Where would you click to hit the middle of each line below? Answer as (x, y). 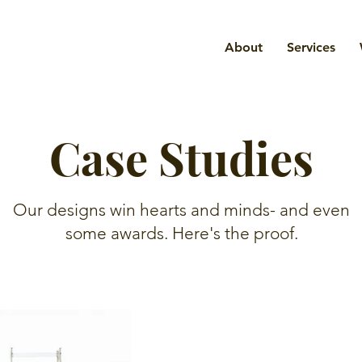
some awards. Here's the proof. (181, 233)
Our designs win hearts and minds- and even (181, 210)
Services (311, 47)
